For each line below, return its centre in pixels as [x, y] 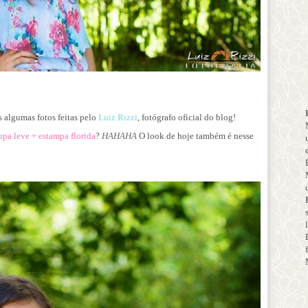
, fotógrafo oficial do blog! [187, 118]
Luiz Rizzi [118, 118]
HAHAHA [119, 136]
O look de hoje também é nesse [195, 136]
